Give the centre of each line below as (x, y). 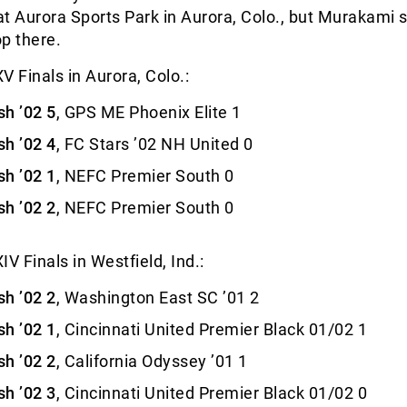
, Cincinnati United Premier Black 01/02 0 (211, 393)
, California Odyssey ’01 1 (152, 361)
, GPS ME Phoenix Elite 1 (149, 112)
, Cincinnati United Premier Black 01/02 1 (211, 329)
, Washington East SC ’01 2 (158, 298)
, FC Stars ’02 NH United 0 (154, 144)
